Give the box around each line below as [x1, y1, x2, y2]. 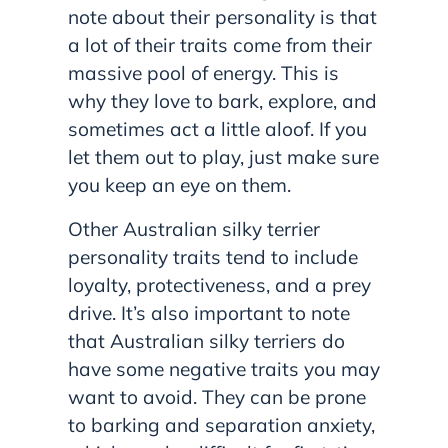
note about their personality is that [68, 5, 377, 30]
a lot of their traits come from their [68, 33, 372, 58]
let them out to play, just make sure [68, 145, 379, 170]
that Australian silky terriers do [68, 329, 345, 354]
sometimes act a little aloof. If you [68, 117, 367, 142]
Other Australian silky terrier [68, 217, 320, 242]
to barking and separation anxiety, [68, 413, 375, 438]
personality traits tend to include [68, 245, 358, 270]
